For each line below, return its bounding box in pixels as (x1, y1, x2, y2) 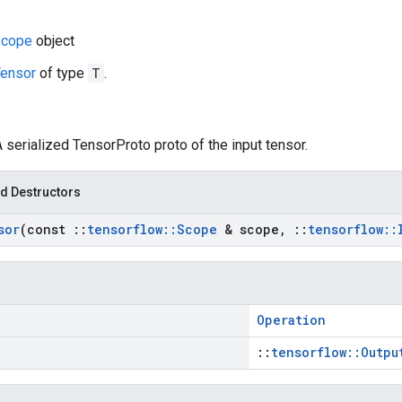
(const (20, 221, 73, 238)
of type (36, 65, 88, 82)
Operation (257, 311, 326, 328)
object (32, 32, 74, 49)
